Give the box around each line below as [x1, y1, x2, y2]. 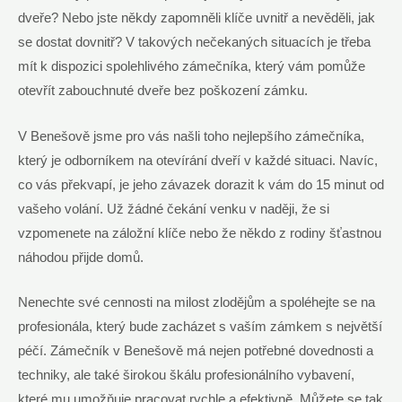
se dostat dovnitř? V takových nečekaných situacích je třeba [18, 35, 371, 50]
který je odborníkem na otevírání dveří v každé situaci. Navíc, [18, 153, 378, 168]
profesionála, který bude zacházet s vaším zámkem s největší [18, 319, 382, 334]
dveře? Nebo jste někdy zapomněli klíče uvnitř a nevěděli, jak [18, 11, 375, 26]
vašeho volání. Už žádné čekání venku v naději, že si [18, 201, 329, 216]
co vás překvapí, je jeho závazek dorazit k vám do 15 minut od [18, 177, 384, 192]
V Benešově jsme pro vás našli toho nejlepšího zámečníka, [18, 128, 364, 144]
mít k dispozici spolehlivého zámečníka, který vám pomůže [18, 59, 365, 74]
